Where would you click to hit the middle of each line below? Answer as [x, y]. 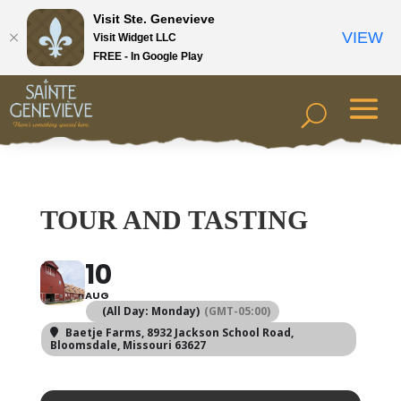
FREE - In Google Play [148, 56]
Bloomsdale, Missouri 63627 [128, 345]
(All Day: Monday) [150, 311]
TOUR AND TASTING [174, 220]
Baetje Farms [103, 333]
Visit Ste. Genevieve [154, 18]
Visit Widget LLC [135, 37]
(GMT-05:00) [237, 311]
